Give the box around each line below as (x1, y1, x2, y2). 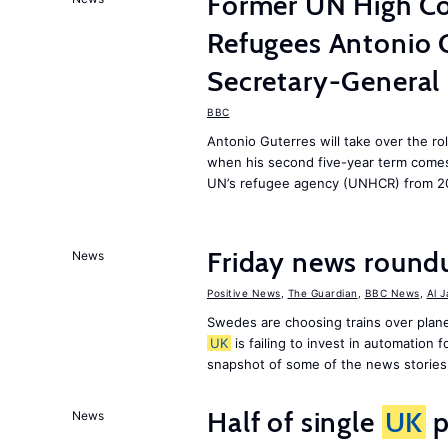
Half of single (207, 405, 382, 439)
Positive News (207, 287, 281, 299)
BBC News (364, 287, 420, 299)
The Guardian (287, 287, 358, 299)
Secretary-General (207, 64, 441, 98)
